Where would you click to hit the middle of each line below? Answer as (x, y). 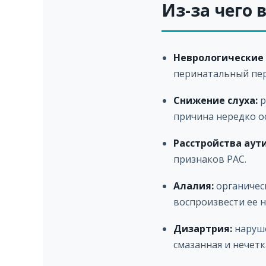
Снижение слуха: (216, 100)
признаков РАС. (210, 159)
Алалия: (194, 186)
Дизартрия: (203, 229)
